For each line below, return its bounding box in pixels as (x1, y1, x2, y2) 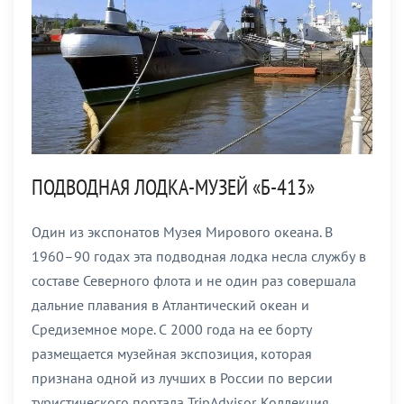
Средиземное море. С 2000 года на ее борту (32, 319, 312, 338)
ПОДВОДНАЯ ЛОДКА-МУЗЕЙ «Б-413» (32, 172, 315, 201)
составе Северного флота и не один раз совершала (32, 271, 356, 289)
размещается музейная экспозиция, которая (32, 344, 312, 363)
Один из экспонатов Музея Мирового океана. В (32, 222, 333, 241)
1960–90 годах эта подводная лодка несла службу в (32, 246, 366, 265)
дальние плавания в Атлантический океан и (32, 295, 309, 314)
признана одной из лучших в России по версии (32, 368, 333, 387)
